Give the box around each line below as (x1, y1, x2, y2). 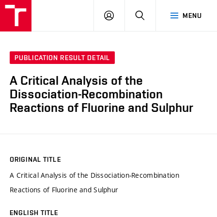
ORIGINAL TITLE (10, 155, 61, 163)
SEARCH (144, 11, 171, 19)
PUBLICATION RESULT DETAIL (15, 54, 110, 62)
